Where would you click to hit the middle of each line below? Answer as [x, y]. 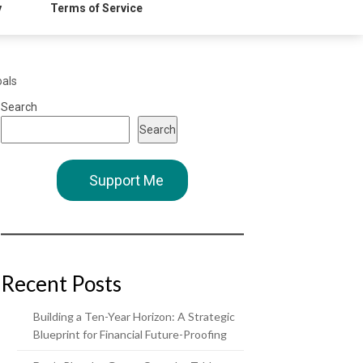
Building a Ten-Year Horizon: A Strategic [134, 316]
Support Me [126, 180]
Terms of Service [96, 8]
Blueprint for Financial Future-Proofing [130, 334]
